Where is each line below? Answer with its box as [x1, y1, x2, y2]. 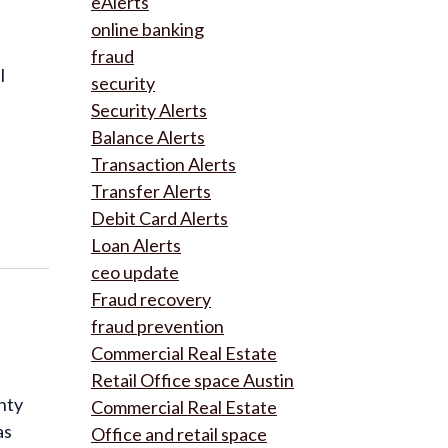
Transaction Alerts [91, 153, 236, 175]
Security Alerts [91, 99, 207, 121]
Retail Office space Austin [91, 369, 294, 391]
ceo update [91, 261, 179, 283]
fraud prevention [91, 315, 224, 337]
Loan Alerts [91, 234, 181, 256]
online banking [91, 18, 204, 40]
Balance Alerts [91, 126, 205, 148]
